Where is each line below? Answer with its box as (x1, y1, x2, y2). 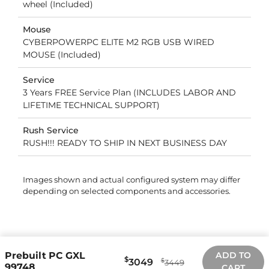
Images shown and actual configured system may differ (22, 175, 240, 185)
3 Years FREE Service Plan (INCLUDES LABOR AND (22, 87, 236, 98)
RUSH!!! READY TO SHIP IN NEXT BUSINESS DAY (22, 138, 227, 149)
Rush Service (22, 125, 79, 136)
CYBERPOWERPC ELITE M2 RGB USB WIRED (22, 37, 214, 48)
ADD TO (216, 250, 252, 261)
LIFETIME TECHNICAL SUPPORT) (22, 100, 160, 111)
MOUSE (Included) (22, 49, 101, 61)
